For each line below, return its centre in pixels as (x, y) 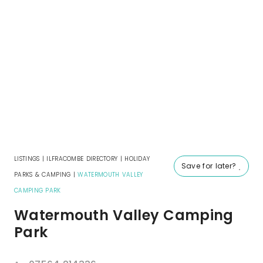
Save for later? (210, 166)
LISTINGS (27, 159)
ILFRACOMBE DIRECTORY (82, 159)
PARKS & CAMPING (43, 175)
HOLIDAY (137, 159)
